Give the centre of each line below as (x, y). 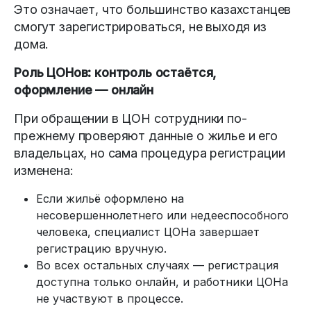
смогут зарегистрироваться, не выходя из (140, 26)
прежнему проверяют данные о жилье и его (146, 135)
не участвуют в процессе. (110, 298)
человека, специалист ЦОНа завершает (148, 232)
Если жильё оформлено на (110, 198)
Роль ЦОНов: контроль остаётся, (115, 72)
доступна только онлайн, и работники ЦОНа (162, 281)
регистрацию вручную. (101, 248)
